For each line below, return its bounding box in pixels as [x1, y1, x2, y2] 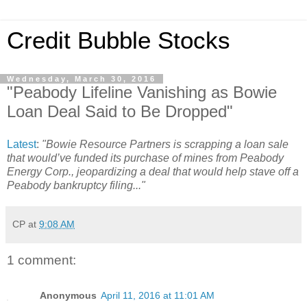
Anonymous [40, 290, 97, 302]
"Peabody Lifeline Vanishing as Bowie [7, 83, 277, 101]
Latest [7, 138, 36, 150]
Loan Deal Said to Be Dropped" [7, 102, 233, 121]
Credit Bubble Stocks [7, 27, 230, 53]
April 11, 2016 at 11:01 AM [101, 290, 214, 302]
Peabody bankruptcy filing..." [7, 179, 145, 191]
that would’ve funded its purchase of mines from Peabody [7, 151, 284, 164]
